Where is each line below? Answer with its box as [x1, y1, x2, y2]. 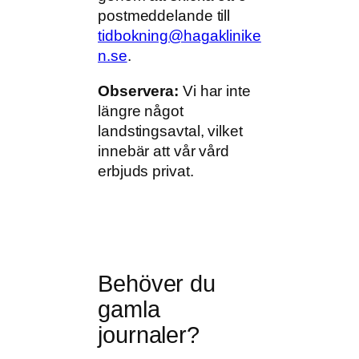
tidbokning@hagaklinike [98, 27, 261, 45]
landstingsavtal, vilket [98, 122, 243, 139]
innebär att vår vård [98, 142, 229, 159]
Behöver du [98, 270, 216, 296]
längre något [98, 102, 184, 119]
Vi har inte [179, 82, 251, 99]
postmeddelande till [98, 7, 231, 25]
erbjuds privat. [98, 162, 194, 179]
